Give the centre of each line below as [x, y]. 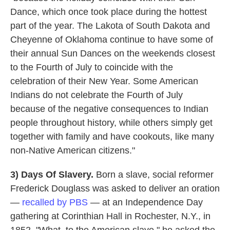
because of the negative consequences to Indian [109, 109]
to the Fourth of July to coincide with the [92, 68]
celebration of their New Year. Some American [104, 81]
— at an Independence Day [145, 203]
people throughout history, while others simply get [111, 123]
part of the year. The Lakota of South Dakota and [110, 26]
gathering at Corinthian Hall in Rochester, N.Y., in [110, 216]
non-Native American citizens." [73, 151]
